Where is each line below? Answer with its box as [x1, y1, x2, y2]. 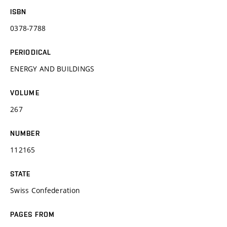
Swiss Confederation [10, 185, 80, 195]
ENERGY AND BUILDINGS [10, 63, 95, 73]
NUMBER [10, 129, 40, 137]
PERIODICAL [10, 48, 52, 56]
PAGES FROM [10, 210, 55, 218]
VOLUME [10, 88, 40, 97]
